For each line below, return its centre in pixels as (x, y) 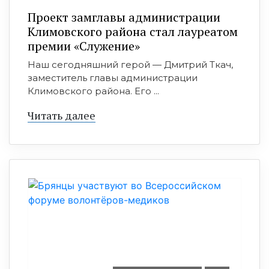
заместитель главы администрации (113, 78)
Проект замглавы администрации (124, 17)
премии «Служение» (84, 46)
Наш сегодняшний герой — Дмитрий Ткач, (130, 65)
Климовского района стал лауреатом (133, 32)
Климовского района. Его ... (93, 91)
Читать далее (62, 115)
